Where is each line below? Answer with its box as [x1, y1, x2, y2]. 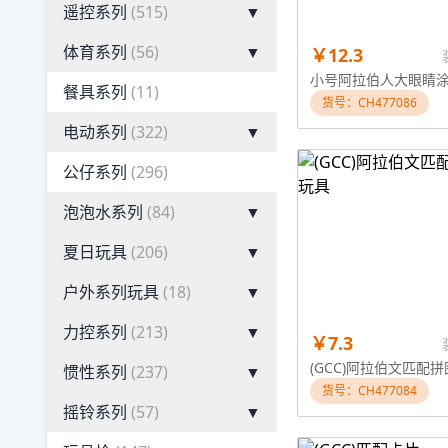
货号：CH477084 [322, 382, 417, 399]
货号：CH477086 [322, 94, 417, 111]
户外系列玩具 [63, 281, 159, 303]
